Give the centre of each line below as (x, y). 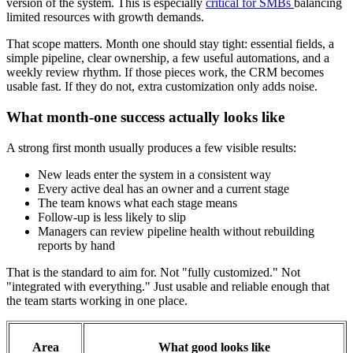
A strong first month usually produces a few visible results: (151, 147)
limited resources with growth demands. (105, 17)
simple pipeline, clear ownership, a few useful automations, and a (168, 58)
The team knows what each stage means (137, 203)
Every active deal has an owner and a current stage (163, 188)
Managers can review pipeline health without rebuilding (176, 231)
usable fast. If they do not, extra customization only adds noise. (162, 87)
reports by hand (76, 245)
